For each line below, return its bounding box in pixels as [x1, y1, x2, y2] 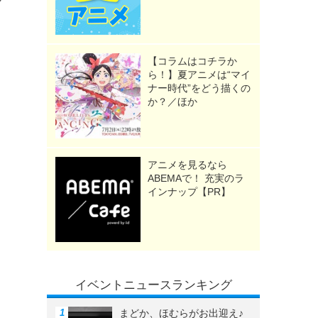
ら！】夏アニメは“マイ [148, 69, 251, 81]
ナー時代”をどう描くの [148, 82, 251, 94]
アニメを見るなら [148, 159, 227, 171]
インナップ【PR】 [148, 186, 231, 198]
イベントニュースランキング [75, 278, 232, 292]
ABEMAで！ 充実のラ [148, 172, 244, 185]
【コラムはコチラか [148, 55, 237, 67]
